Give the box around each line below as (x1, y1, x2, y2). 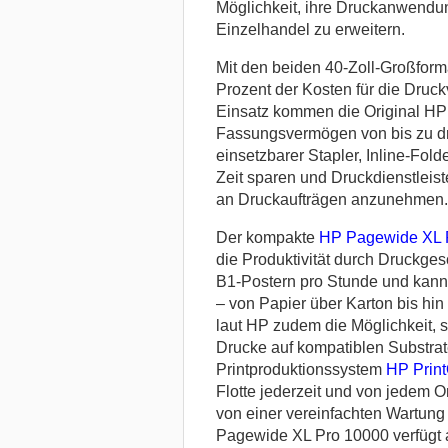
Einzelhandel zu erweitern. (215, 20, 405, 38)
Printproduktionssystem (215, 360, 386, 378)
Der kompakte (215, 228, 319, 246)
